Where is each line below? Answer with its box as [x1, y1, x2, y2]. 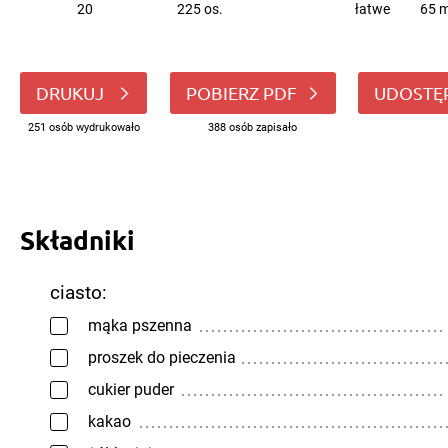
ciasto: [50, 281, 107, 304]
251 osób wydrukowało [27, 121, 140, 134]
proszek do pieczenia [88, 347, 236, 367]
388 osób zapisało [208, 121, 297, 134]
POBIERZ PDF [185, 82, 297, 103]
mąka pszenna [88, 315, 192, 335]
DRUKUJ [36, 82, 108, 103]
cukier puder [88, 379, 174, 399]
